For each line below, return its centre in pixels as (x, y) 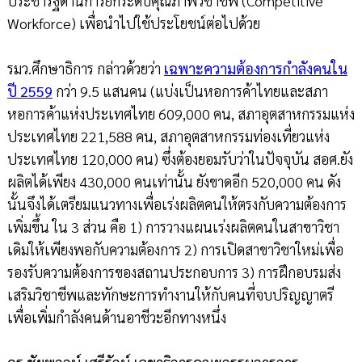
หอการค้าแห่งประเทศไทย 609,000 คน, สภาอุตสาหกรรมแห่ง (181, 114)
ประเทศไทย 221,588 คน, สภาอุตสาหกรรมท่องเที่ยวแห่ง (168, 137)
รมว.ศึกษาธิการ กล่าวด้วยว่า (85, 69)
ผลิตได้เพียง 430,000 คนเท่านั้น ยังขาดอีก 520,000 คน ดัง (174, 182)
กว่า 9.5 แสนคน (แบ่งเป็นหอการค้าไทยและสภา (190, 91)
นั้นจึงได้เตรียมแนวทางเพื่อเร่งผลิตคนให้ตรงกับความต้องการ (177, 204)
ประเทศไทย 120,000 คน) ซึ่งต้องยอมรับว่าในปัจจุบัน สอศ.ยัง (180, 159)
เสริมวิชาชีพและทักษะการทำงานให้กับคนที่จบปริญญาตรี (170, 295)
